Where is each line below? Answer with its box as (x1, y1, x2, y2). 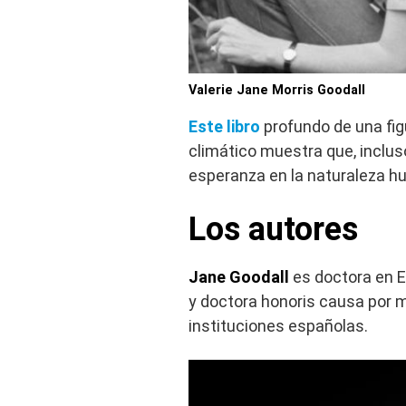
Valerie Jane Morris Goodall (188, 82, 365, 98)
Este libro (188, 116, 260, 136)
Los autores (188, 209, 358, 248)
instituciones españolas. (188, 315, 368, 335)
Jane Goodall (188, 266, 289, 286)
